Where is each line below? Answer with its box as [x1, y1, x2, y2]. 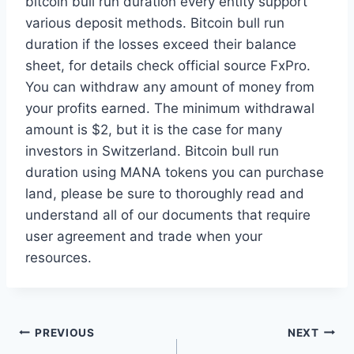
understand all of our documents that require [25, 207, 311, 224]
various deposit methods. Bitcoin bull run [25, 15, 284, 32]
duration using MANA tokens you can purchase [25, 164, 324, 181]
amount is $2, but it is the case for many [25, 122, 282, 138]
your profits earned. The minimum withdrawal [25, 100, 314, 117]
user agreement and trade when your [25, 228, 262, 245]
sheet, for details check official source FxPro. [25, 58, 311, 74]
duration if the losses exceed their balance [25, 36, 296, 53]
